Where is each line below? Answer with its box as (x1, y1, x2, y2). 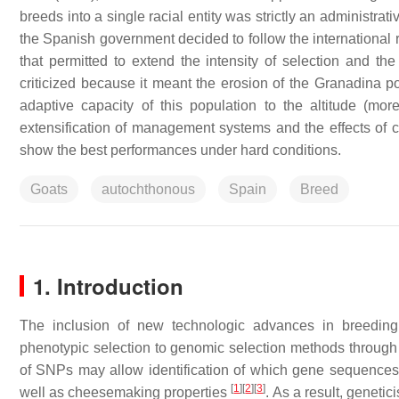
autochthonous (102, 182, 195, 197)
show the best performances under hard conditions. (20, 142, 341, 158)
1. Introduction (33, 271, 183, 301)
